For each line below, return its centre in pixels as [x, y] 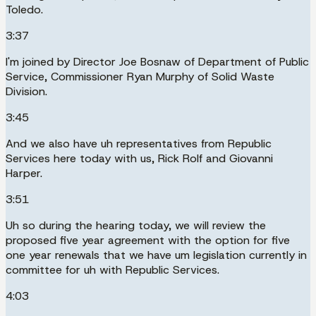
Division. [26, 91]
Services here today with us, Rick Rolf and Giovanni [139, 158]
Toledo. [24, 9]
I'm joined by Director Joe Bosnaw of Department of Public [157, 61]
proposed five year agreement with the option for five [148, 240]
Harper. [24, 173]
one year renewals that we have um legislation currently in [156, 255]
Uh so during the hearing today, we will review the [136, 225]
